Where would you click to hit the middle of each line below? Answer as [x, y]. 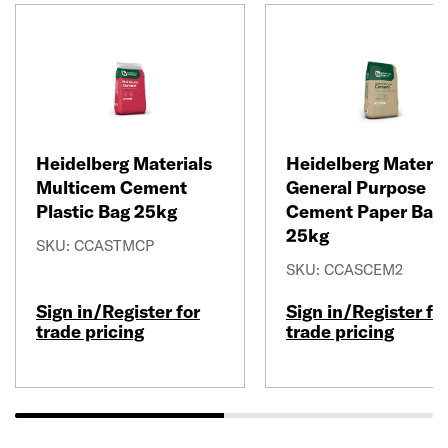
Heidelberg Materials [124, 163]
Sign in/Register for [118, 311]
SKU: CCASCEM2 [344, 269]
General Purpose [356, 187]
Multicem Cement [111, 187]
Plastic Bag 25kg [106, 211]
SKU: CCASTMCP [95, 245]
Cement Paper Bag [364, 211]
